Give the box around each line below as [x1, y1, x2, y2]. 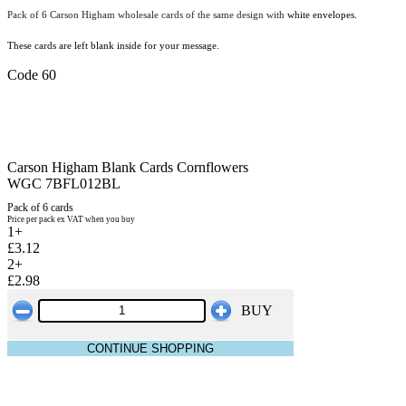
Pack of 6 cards [7, 200, 73, 214]
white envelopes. [285, 9, 357, 20]
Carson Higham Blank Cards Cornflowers [7, 159, 248, 175]
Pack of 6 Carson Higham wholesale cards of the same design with [7, 9, 285, 20]
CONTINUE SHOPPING [87, 341, 214, 355]
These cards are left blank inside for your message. [7, 40, 219, 51]
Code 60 [7, 66, 56, 82]
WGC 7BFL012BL [7, 175, 121, 191]
